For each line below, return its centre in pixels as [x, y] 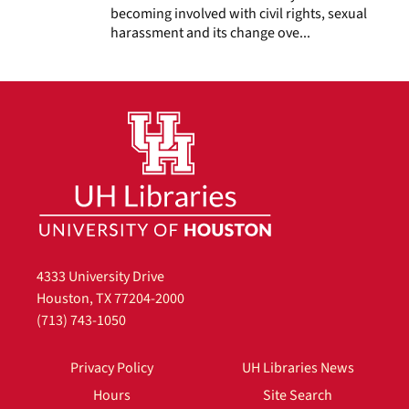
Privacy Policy [111, 368]
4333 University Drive [100, 277]
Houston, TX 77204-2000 [110, 299]
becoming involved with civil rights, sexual [238, 13]
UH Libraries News [298, 368]
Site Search [298, 396]
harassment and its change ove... [210, 32]
